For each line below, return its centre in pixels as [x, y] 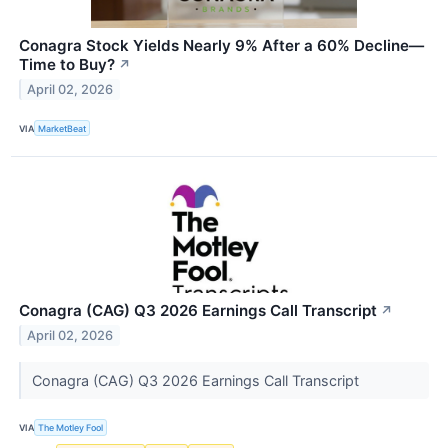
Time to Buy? [67, 65]
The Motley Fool [71, 427]
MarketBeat [62, 128]
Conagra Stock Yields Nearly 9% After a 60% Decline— [221, 46]
